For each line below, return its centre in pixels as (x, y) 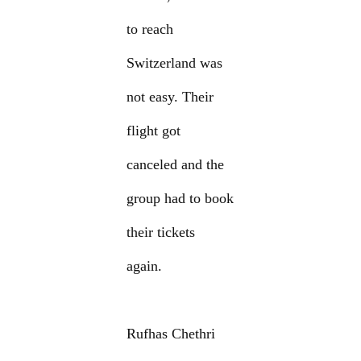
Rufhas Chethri (171, 334)
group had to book (180, 199)
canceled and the (176, 165)
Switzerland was (175, 63)
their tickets (161, 232)
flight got (154, 131)
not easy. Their (170, 97)
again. (145, 266)
